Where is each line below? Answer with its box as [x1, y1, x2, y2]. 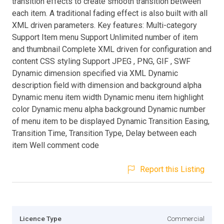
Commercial [167, 214, 204, 222]
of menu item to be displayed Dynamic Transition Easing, [12, 116, 209, 126]
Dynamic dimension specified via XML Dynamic [12, 68, 178, 78]
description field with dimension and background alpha [12, 80, 201, 90]
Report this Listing [140, 164, 204, 174]
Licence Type [19, 214, 61, 222]
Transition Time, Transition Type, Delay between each [12, 128, 196, 138]
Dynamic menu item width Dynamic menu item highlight [12, 92, 203, 102]
